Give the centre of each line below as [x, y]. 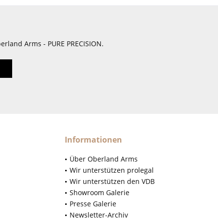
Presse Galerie [93, 204]
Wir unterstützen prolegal [112, 170]
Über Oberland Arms [104, 159]
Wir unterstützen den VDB [112, 182]
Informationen [93, 140]
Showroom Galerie [100, 193]
